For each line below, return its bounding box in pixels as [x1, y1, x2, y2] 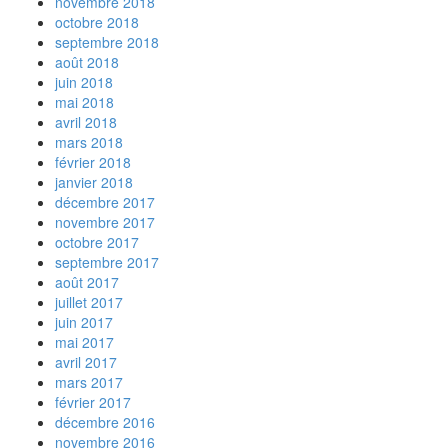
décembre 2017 [55, 192, 155, 212]
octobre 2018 [55, 12, 139, 32]
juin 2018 [55, 72, 113, 92]
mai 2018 [55, 92, 114, 112]
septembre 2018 [55, 32, 159, 52]
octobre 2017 [55, 232, 139, 252]
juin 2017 [55, 312, 113, 332]
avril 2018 [55, 112, 117, 132]
